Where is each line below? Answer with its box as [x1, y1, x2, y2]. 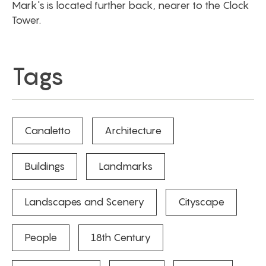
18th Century [91, 232, 151, 243]
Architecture [104, 125, 161, 137]
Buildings [24, 160, 65, 172]
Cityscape [178, 196, 224, 208]
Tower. [12, 14, 41, 26]
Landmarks [99, 160, 153, 172]
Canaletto [24, 125, 71, 137]
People [24, 232, 57, 243]
